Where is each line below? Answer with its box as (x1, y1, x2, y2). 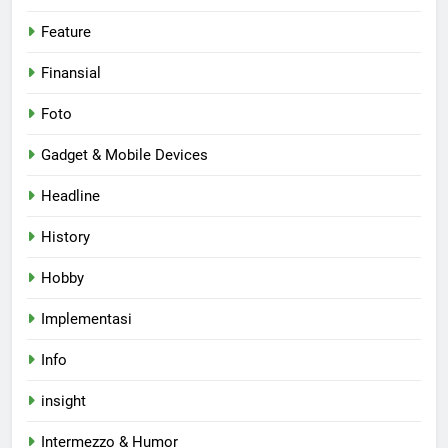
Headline (41, 186, 100, 205)
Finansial (41, 63, 101, 82)
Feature (41, 22, 91, 41)
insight (41, 391, 86, 410)
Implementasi (41, 309, 132, 328)
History (41, 227, 90, 246)
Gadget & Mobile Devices (41, 145, 208, 164)
